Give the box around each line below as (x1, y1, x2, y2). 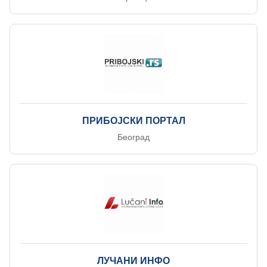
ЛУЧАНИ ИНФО (97, 256, 170, 266)
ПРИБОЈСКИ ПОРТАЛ (82, 116, 185, 126)
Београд (117, 132, 150, 142)
